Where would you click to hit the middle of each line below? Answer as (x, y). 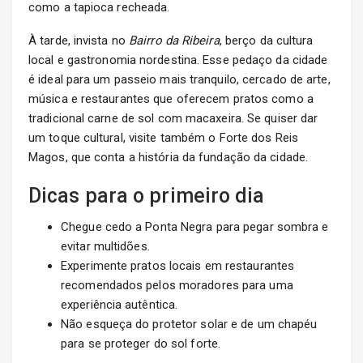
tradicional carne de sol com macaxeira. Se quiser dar (173, 119)
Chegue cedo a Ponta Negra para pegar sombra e (195, 227)
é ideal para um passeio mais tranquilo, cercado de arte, (179, 80)
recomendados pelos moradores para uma (177, 286)
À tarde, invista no (79, 41)
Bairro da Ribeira (174, 41)
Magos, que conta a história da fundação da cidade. (169, 158)
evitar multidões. (105, 247)
